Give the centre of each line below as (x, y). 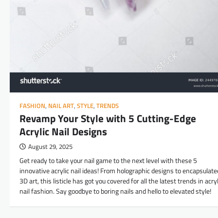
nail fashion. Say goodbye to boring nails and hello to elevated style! (115, 191)
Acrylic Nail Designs (63, 132)
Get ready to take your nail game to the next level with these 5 (108, 161)
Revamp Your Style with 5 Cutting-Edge (108, 118)
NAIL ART (61, 106)
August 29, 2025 (50, 147)
